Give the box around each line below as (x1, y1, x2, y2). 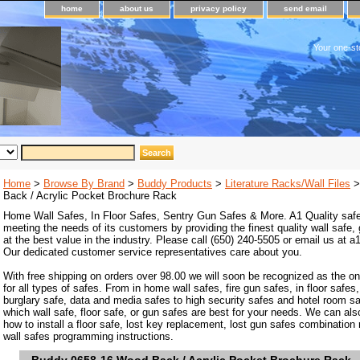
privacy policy (190, 4, 247, 13)
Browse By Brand (43, 178, 125, 190)
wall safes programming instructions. (3, 330, 174, 342)
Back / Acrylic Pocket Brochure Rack (3, 190, 177, 202)
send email (284, 4, 327, 13)
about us (120, 4, 153, 13)
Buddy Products (137, 178, 212, 190)
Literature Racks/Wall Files (225, 178, 350, 190)
